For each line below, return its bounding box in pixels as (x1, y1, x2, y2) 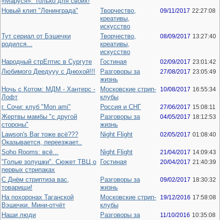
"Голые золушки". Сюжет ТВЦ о (1, 158, 96, 165)
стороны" (1, 121, 28, 128)
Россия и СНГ (100, 103, 141, 110)
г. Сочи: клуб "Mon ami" (1, 103, 71, 110)
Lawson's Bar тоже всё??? (1, 131, 78, 138)
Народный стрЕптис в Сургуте (1, 58, 92, 65)
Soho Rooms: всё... (1, 148, 58, 156)
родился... (1, 40, 32, 48)
